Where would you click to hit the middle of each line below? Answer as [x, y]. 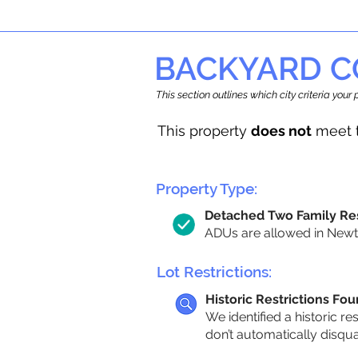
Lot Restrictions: [214, 272]
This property [204, 131]
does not [281, 131]
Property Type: [207, 189]
